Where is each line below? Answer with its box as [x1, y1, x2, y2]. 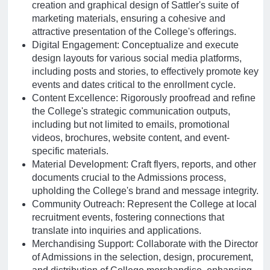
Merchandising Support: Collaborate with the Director [32, 239, 258, 249]
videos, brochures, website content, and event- [32, 133, 230, 143]
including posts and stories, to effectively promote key [32, 66, 259, 77]
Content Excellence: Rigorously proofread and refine [32, 93, 256, 103]
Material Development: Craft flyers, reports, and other [32, 159, 256, 169]
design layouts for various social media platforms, [32, 53, 242, 63]
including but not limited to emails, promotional [32, 119, 230, 130]
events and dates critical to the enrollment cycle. [32, 80, 236, 90]
